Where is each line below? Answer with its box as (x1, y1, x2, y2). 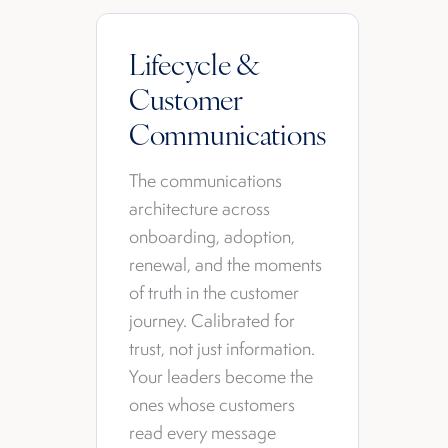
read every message (129, 421, 276, 444)
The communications (129, 169, 282, 192)
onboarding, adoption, (129, 225, 295, 248)
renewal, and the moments (129, 253, 322, 276)
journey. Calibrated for (129, 309, 295, 332)
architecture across (129, 197, 270, 220)
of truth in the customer (129, 281, 299, 304)
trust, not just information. (129, 337, 315, 360)
